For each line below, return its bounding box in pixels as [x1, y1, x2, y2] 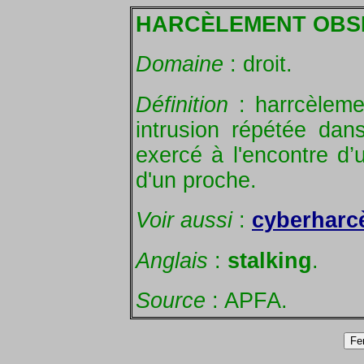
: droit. [230, 52, 292, 77]
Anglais [136, 248, 208, 273]
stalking [227, 248, 312, 273]
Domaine [136, 52, 230, 77]
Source [136, 288, 206, 313]
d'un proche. [136, 167, 257, 193]
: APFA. [206, 288, 288, 313]
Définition [136, 92, 239, 117]
